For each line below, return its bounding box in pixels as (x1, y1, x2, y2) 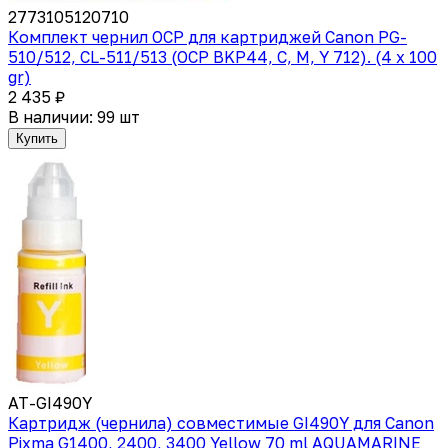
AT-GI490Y (8, 392, 92, 413)
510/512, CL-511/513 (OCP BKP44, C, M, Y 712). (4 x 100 (8, 46, 437, 67)
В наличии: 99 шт (8, 106, 140, 127)
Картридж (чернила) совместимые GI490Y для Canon (8, 412, 434, 433)
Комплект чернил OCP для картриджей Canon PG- (8, 26, 407, 47)
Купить (16, 130, 58, 146)
